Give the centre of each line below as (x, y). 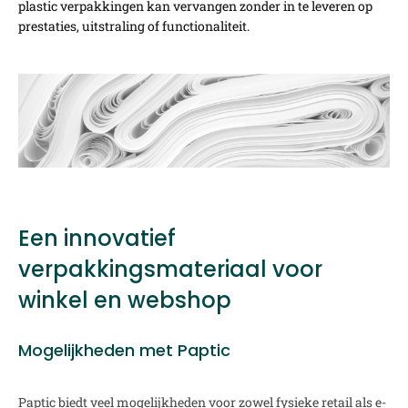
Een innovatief (97, 239)
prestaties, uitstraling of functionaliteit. (134, 25)
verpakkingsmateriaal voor (170, 270)
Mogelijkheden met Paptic (124, 351)
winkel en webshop (125, 301)
